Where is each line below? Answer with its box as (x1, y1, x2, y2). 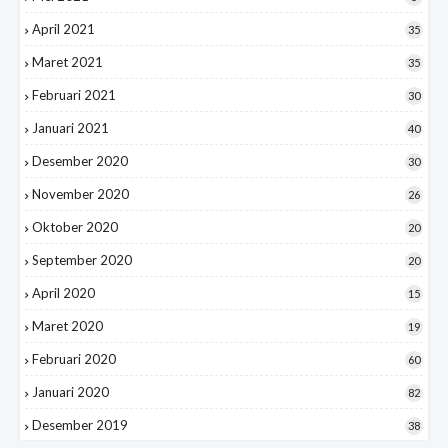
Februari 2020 (32, 351, 116, 368)
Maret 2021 (32, 54, 103, 71)
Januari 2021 (32, 120, 109, 137)
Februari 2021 (32, 87, 116, 104)
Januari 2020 (32, 384, 109, 401)
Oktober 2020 (32, 219, 118, 236)
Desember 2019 (32, 417, 128, 434)
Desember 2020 (32, 153, 128, 170)
